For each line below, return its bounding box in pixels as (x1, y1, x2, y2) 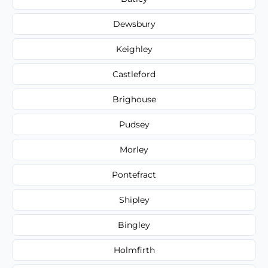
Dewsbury (112, 18, 156, 29)
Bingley (118, 219, 150, 230)
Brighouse (112, 93, 156, 105)
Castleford (112, 68, 156, 80)
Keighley (115, 43, 153, 54)
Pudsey (118, 118, 150, 130)
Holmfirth (113, 244, 155, 255)
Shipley (118, 194, 150, 205)
